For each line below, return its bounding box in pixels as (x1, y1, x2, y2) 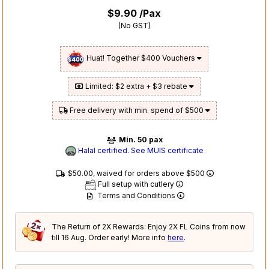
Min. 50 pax (116, 135, 163, 145)
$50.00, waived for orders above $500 (65, 169, 207, 178)
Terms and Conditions (95, 191, 177, 201)
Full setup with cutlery (96, 180, 177, 189)
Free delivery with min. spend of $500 (67, 106, 205, 115)
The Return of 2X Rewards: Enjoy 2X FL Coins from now (52, 222, 246, 231)
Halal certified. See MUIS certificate (76, 146, 204, 156)
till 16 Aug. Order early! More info (52, 232, 168, 242)
